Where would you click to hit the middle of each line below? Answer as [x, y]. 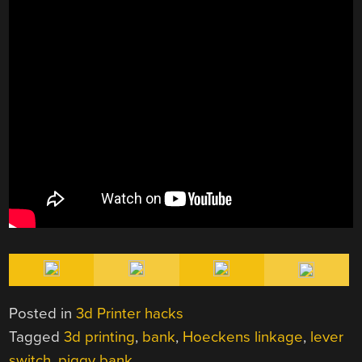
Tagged [37, 337]
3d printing [100, 337]
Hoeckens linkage [243, 337]
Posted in [43, 313]
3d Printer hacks [130, 313]
